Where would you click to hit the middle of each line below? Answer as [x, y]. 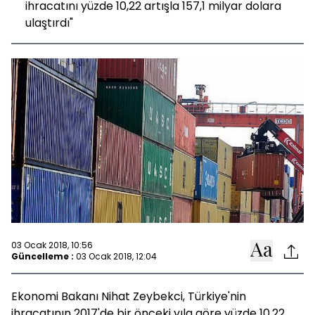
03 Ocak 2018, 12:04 [116, 256]
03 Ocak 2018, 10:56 [52, 245]
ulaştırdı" [49, 23]
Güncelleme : [43, 256]
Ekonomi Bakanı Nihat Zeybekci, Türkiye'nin [129, 296]
